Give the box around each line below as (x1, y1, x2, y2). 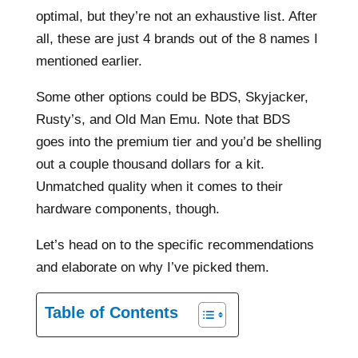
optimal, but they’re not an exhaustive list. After (35, 9, 317, 24)
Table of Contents (44, 304, 178, 322)
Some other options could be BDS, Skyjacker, (35, 89, 308, 105)
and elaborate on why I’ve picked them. (35, 260, 269, 275)
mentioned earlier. (35, 54, 142, 69)
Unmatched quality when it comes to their (35, 179, 283, 194)
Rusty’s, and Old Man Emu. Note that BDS (35, 112, 290, 127)
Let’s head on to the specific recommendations (35, 237, 314, 253)
